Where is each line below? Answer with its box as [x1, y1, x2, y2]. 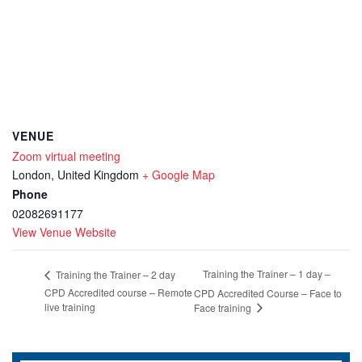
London [12, 166, 51, 183]
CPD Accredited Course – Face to [194, 285, 343, 300]
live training [44, 299, 95, 314]
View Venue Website [12, 224, 116, 240]
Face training [194, 300, 255, 314]
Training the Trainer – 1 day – [203, 267, 331, 281]
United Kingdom [57, 166, 139, 183]
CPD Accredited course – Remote [44, 285, 192, 300]
